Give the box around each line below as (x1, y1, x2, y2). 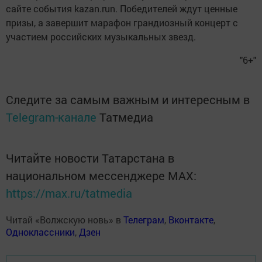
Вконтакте (168, 213, 213, 226)
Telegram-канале (6, 109, 96, 125)
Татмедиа (99, 109, 153, 125)
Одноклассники (6, 226, 75, 239)
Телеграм (123, 213, 164, 226)
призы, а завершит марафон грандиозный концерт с (6, 16, 238, 29)
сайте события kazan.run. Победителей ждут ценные (6, 2, 237, 15)
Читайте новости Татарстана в (6, 150, 174, 166)
